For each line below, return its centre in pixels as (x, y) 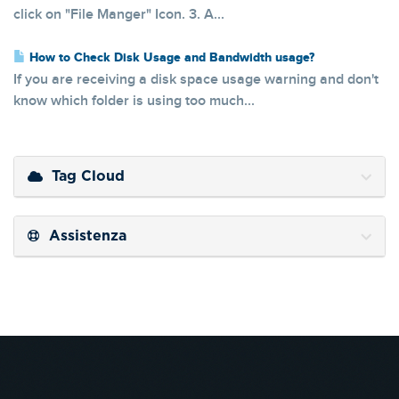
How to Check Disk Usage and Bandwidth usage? (170, 58)
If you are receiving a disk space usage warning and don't (196, 80)
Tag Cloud (84, 176)
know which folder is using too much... (134, 101)
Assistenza (83, 236)
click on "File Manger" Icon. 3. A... (119, 15)
